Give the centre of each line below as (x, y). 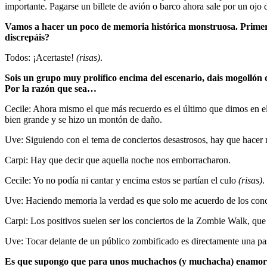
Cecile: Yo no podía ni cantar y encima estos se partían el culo (122, 180)
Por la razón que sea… (51, 88)
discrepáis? (27, 37)
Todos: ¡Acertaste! (41, 57)
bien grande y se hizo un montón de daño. (83, 119)
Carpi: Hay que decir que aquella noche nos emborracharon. (118, 160)
